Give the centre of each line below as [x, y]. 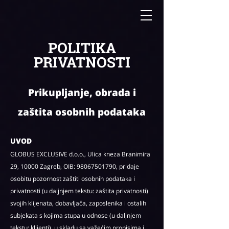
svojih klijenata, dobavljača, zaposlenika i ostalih [78, 203]
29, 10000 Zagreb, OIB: [43, 166]
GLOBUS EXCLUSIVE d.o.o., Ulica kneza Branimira [80, 154]
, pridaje [128, 166]
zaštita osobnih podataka [82, 112]
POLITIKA [82, 48]
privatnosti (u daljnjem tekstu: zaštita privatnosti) [79, 191]
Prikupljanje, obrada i [82, 93]
